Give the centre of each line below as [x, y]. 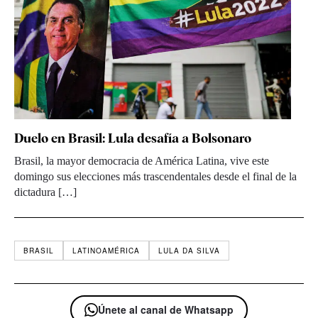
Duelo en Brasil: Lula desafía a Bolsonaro [133, 138]
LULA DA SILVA [189, 250]
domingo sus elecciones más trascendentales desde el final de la [155, 176]
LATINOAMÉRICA [106, 250]
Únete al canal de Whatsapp [166, 309]
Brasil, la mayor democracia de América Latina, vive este [142, 160]
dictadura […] [45, 192]
